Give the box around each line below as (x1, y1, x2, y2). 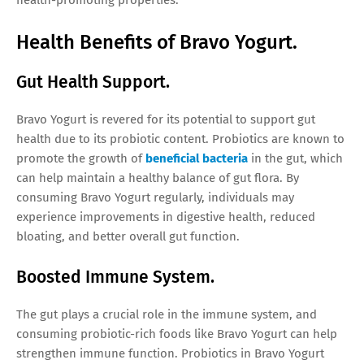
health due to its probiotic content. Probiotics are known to (16, 131, 344, 146)
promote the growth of (16, 150, 145, 166)
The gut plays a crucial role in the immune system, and (16, 306, 317, 322)
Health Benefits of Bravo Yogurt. (16, 30, 297, 54)
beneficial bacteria (145, 150, 248, 166)
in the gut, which (248, 150, 343, 166)
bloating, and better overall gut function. (16, 228, 240, 244)
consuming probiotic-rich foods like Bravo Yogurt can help (16, 326, 337, 341)
